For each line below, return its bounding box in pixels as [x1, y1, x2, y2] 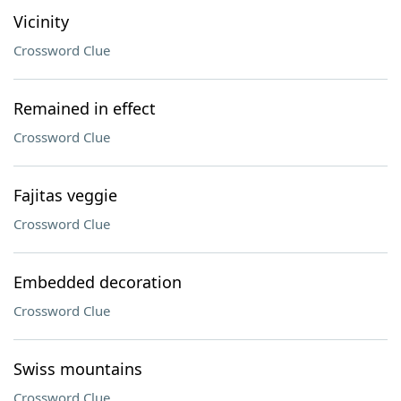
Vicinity [13, 11, 69, 32]
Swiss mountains [13, 358, 142, 380]
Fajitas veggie [13, 184, 117, 206]
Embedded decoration [13, 271, 182, 293]
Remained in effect [13, 98, 156, 119]
